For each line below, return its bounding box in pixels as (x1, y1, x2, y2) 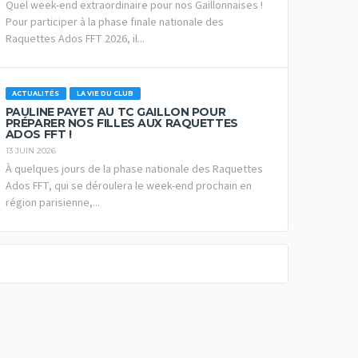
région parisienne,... (5, 195, 100, 211)
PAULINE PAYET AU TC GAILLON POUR (5, 105, 226, 119)
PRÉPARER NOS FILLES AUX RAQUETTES (5, 116, 238, 130)
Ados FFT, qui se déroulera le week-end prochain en (5, 178, 252, 194)
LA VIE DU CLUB (77, 89, 134, 97)
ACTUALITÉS (12, 89, 60, 97)
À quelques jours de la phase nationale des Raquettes (5, 161, 263, 177)
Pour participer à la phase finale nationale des (5, 14, 224, 30)
